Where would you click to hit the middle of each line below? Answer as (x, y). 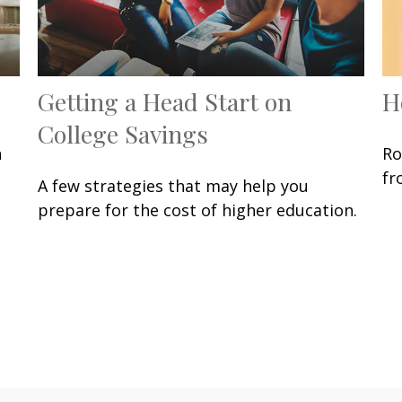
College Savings (123, 134)
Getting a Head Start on (165, 102)
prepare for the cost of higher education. (198, 210)
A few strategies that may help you (174, 186)
